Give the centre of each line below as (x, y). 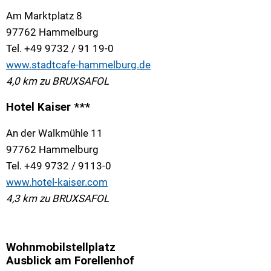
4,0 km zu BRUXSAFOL (57, 81)
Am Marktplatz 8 (44, 15)
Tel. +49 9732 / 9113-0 (59, 166)
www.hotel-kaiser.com (57, 182)
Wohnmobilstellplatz (61, 247)
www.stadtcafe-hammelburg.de (78, 64)
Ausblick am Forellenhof (70, 260)
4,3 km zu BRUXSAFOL (57, 199)
